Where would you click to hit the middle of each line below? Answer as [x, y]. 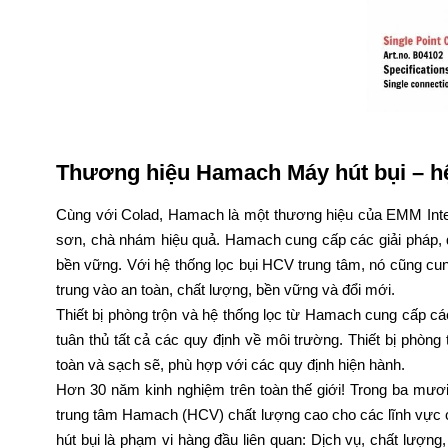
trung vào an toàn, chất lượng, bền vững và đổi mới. [225, 290]
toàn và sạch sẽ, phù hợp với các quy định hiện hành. [230, 365]
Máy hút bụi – [355, 173]
